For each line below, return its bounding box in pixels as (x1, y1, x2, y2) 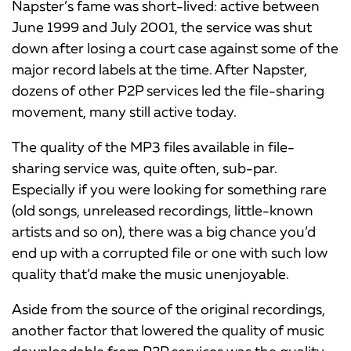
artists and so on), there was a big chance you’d (12, 222, 316, 240)
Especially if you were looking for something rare (12, 179, 327, 197)
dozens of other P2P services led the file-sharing (12, 81, 324, 99)
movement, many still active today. (12, 102, 237, 120)
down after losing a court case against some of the (12, 38, 338, 56)
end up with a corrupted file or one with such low (12, 243, 327, 261)
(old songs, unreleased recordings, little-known (12, 201, 313, 219)
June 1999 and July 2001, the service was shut (12, 17, 312, 35)
